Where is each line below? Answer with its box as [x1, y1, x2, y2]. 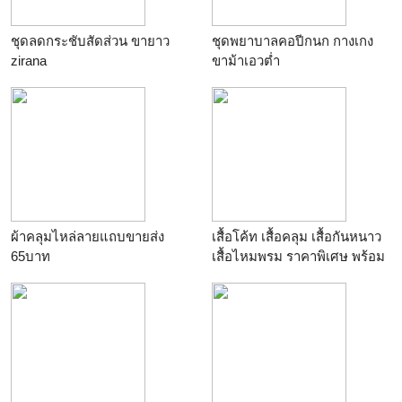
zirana [11, 53, 47, 69]
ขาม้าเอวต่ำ [212, 53, 280, 69]
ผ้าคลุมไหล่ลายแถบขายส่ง [11, 229, 164, 245]
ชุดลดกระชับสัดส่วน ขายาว [11, 33, 170, 49]
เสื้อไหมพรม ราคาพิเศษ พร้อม [212, 249, 385, 265]
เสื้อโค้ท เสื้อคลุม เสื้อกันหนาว [212, 229, 381, 245]
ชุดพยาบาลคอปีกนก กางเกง [212, 33, 373, 49]
